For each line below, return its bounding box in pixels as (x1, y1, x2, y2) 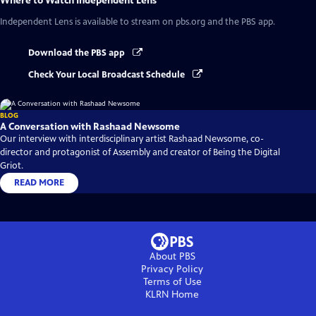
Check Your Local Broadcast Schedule (28, 68, 187, 80)
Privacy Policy (141, 262, 203, 275)
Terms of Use (142, 275, 202, 288)
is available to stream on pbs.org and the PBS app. (73, 16, 275, 28)
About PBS (149, 250, 195, 262)
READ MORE (14, 176, 64, 188)
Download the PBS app (28, 47, 127, 59)
